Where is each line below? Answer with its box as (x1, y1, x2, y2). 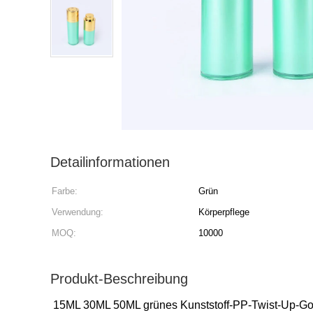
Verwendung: (52, 207, 103, 217)
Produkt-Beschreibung (50, 271, 188, 286)
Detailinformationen (50, 154, 170, 170)
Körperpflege (198, 207, 249, 217)
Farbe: (52, 186, 78, 196)
